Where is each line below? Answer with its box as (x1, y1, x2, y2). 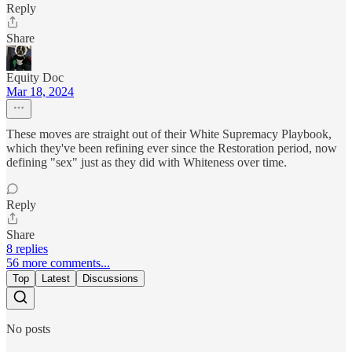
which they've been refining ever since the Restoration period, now (6, 141, 337, 156)
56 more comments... (6, 256, 110, 270)
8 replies (6, 242, 48, 256)
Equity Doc (6, 71, 64, 85)
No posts (6, 322, 50, 336)
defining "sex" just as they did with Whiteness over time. (6, 156, 287, 170)
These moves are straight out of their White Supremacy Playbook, (6, 127, 332, 141)
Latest (42, 273, 70, 285)
